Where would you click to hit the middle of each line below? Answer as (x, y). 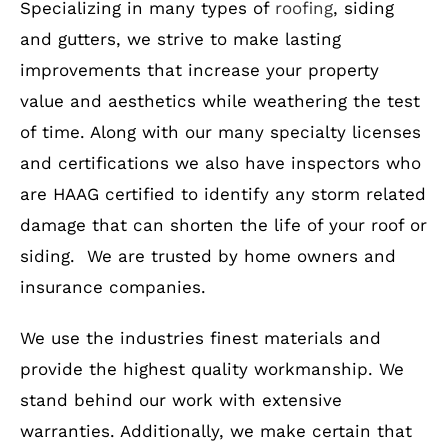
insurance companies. (112, 286)
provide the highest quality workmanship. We (211, 368)
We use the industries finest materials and (200, 337)
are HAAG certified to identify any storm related (222, 193)
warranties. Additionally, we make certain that (215, 430)
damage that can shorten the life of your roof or (223, 224)
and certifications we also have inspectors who (220, 162)
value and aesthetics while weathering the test (219, 100)
